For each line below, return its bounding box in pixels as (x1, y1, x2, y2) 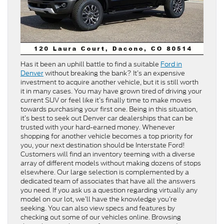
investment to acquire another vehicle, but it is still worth (20, 77, 198, 87)
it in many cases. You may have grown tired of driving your (20, 86, 202, 96)
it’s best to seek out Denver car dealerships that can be (20, 113, 193, 123)
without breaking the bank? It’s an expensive (43, 68, 185, 78)
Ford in (160, 59, 182, 69)
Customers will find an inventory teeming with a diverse (20, 149, 195, 159)
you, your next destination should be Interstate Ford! (20, 140, 185, 150)
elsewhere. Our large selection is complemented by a (20, 167, 189, 177)
